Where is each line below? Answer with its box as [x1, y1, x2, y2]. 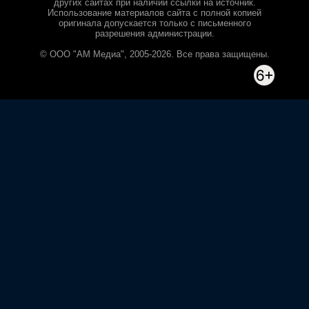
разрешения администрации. [94, 28, 215, 39]
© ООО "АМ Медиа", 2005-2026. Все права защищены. [39, 49, 270, 59]
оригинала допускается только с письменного [58, 18, 251, 28]
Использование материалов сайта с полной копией [48, 8, 261, 18]
